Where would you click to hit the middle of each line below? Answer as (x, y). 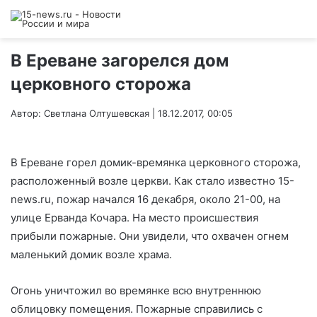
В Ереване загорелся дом (120, 60)
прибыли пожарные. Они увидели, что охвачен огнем (150, 236)
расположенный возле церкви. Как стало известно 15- (152, 181)
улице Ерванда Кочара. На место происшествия (134, 218)
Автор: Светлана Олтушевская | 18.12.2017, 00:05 (122, 113)
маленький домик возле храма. (91, 255)
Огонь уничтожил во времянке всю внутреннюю (136, 291)
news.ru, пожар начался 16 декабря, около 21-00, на (145, 200)
